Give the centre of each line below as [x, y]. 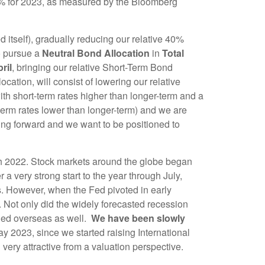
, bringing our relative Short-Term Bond [92, 67]
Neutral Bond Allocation [96, 53]
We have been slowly [138, 218]
